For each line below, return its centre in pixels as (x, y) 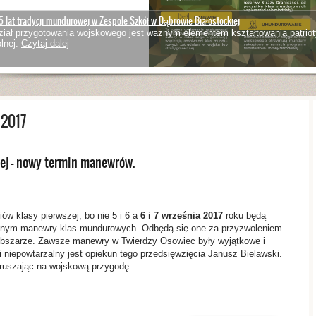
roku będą (244, 216)
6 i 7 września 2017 (182, 216)
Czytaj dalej (45, 44)
